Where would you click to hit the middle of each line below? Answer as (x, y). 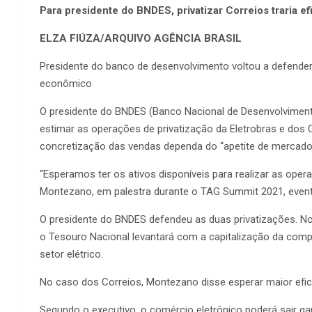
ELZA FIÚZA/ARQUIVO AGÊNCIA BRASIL (141, 38)
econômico (66, 83)
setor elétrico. (71, 254)
